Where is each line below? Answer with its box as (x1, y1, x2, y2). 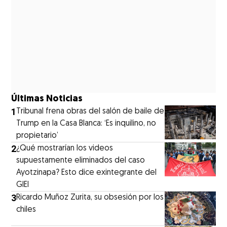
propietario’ (16, 131, 59, 140)
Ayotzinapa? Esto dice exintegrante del (16, 168, 157, 177)
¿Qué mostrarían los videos (16, 144, 113, 153)
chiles (16, 205, 36, 214)
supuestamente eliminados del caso (16, 156, 145, 165)
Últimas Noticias (11, 94, 83, 104)
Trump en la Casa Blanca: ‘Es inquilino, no (16, 119, 157, 128)
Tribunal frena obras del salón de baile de (16, 107, 165, 116)
